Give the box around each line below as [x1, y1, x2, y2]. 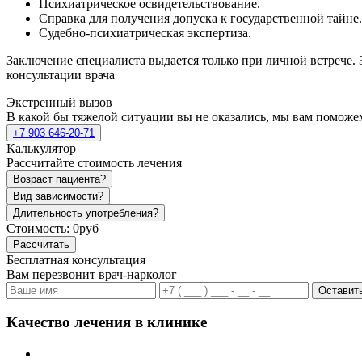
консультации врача [6, 67, 115, 82]
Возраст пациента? [13, 172, 106, 185]
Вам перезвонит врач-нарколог [6, 267, 177, 281]
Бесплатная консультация [6, 252, 145, 267]
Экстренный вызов [6, 95, 112, 109]
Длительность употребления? [13, 206, 158, 219]
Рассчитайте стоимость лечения [6, 155, 182, 170]
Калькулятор [6, 141, 76, 155]
